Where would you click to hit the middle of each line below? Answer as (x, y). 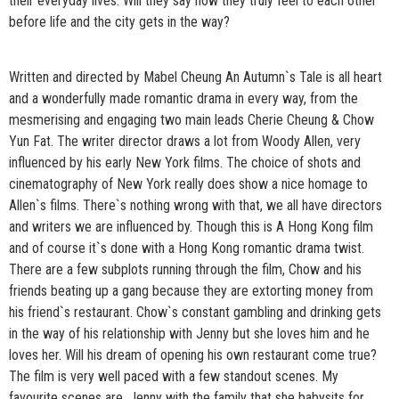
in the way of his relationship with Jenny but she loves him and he (189, 334)
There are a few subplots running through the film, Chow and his (185, 270)
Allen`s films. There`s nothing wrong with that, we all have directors (195, 206)
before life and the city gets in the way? (119, 21)
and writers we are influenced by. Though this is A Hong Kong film (191, 227)
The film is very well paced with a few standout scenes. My (174, 377)
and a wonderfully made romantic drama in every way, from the (183, 99)
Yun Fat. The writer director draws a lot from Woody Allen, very (185, 142)
